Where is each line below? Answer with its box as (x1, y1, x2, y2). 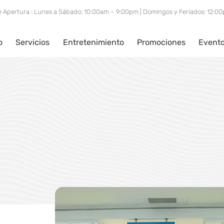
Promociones (137, 37, 186, 47)
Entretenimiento (62, 37, 124, 47)
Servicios (15, 37, 50, 47)
